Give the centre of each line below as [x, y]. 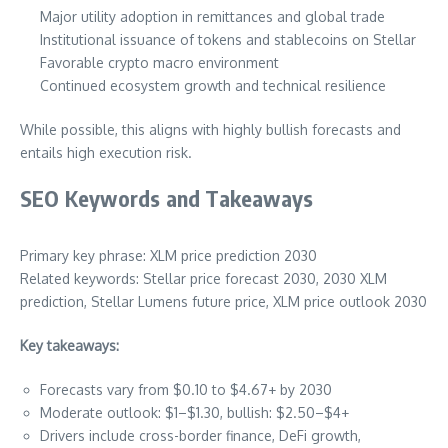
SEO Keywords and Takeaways [167, 198]
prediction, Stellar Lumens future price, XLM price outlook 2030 [223, 302]
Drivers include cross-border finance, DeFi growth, [200, 436]
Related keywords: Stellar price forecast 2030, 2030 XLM [203, 279]
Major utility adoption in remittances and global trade [212, 17]
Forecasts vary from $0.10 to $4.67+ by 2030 [186, 390]
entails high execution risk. [106, 153]
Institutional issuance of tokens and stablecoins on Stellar [228, 40]
